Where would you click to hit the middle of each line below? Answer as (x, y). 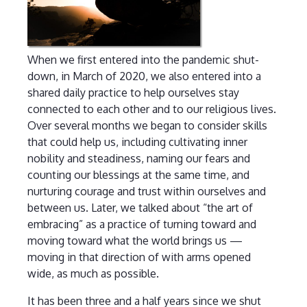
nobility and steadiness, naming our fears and (138, 159)
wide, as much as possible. (93, 274)
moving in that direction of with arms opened (139, 257)
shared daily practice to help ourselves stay (133, 93)
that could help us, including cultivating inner (137, 142)
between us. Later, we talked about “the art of (140, 208)
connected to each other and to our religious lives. (151, 109)
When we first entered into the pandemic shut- (143, 60)
